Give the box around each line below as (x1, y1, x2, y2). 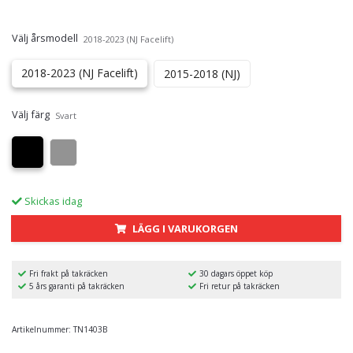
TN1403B (73, 324, 107, 336)
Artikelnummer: (12, 324, 71, 336)
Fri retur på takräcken (199, 281, 280, 292)
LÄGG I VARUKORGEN (132, 221, 238, 236)
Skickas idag (22, 194, 82, 209)
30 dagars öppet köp (199, 268, 273, 280)
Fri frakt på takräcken (29, 268, 108, 280)
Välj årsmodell (12, 31, 78, 46)
